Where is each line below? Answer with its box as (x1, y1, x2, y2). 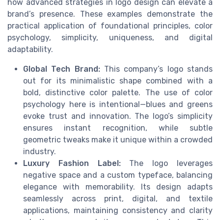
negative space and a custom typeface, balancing (23, 170, 213, 180)
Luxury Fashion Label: (23, 158, 121, 168)
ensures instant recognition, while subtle (23, 123, 213, 133)
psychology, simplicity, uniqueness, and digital (7, 32, 213, 42)
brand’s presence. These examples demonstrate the (7, 9, 213, 19)
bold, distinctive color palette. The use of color (23, 87, 213, 97)
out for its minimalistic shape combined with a (23, 76, 213, 85)
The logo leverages (120, 158, 213, 168)
